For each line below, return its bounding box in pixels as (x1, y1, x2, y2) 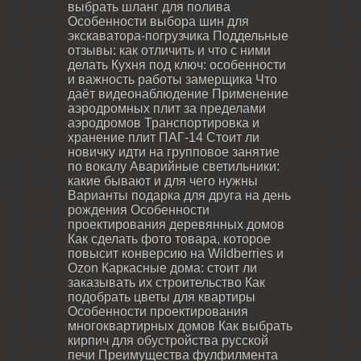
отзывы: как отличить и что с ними (68, 43, 271, 57)
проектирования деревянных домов (68, 217, 284, 231)
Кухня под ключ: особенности (111, 57, 286, 72)
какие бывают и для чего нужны (68, 173, 258, 188)
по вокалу (68, 159, 127, 173)
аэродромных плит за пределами (68, 101, 266, 115)
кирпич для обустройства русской (68, 333, 268, 347)
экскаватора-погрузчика (68, 28, 210, 43)
